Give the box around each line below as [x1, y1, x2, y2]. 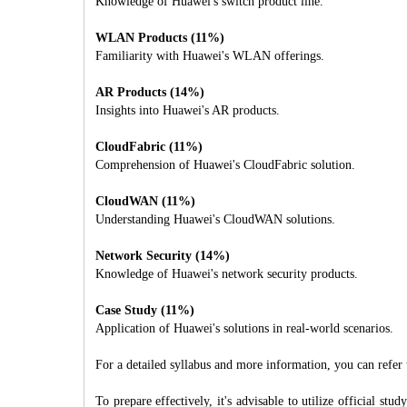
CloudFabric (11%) [95, 139, 203, 154]
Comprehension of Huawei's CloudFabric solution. [95, 157, 355, 172]
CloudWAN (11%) [95, 194, 195, 208]
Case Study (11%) [95, 303, 194, 317]
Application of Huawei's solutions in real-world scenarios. [95, 321, 393, 335]
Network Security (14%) [95, 248, 230, 263]
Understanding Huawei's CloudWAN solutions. [95, 212, 335, 226]
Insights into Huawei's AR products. [95, 103, 280, 117]
